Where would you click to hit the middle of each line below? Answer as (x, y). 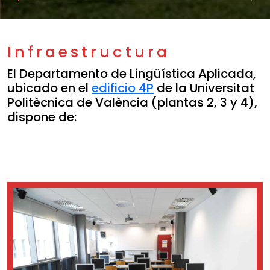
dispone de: (42, 117)
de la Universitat (204, 88)
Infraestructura (89, 52)
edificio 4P (123, 88)
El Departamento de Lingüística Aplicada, (132, 74)
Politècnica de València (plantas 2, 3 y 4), (132, 102)
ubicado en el (49, 88)
